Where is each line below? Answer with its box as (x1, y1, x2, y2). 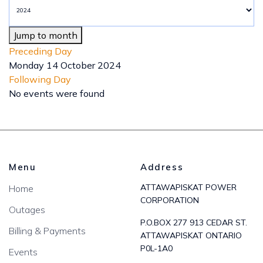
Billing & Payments (9, 225, 86, 237)
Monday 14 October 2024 (9, 59, 121, 71)
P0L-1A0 (140, 243, 173, 254)
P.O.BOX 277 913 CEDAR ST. (140, 217, 247, 228)
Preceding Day (9, 45, 72, 57)
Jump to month (14, 29, 77, 41)
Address (140, 161, 184, 173)
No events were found (9, 87, 104, 99)
